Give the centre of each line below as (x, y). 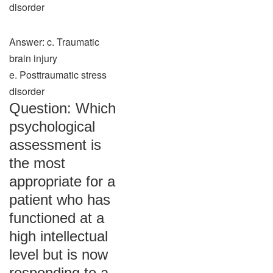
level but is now (58, 254)
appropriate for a (62, 181)
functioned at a (57, 218)
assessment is (55, 145)
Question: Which (62, 108)
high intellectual (58, 236)
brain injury (33, 58)
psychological (52, 126)
